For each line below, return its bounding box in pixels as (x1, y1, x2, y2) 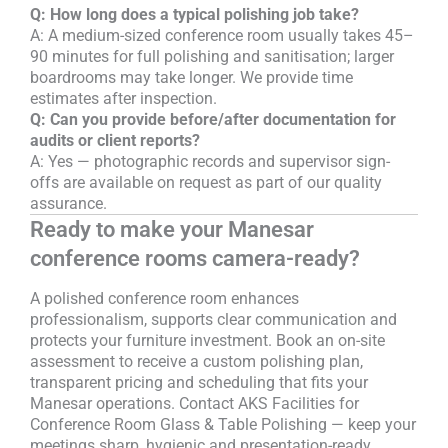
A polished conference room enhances (30, 289, 299, 309)
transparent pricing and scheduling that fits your (30, 373, 368, 393)
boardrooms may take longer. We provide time (30, 67, 353, 87)
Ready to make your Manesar (30, 216, 314, 242)
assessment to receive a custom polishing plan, (30, 352, 363, 372)
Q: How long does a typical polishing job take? (30, 4, 359, 24)
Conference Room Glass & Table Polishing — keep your (30, 415, 416, 435)
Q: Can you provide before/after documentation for (30, 109, 396, 129)
